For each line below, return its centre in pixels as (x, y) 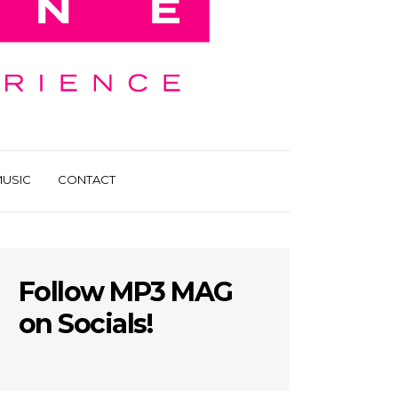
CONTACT (86, 179)
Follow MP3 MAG (125, 292)
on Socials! (85, 324)
